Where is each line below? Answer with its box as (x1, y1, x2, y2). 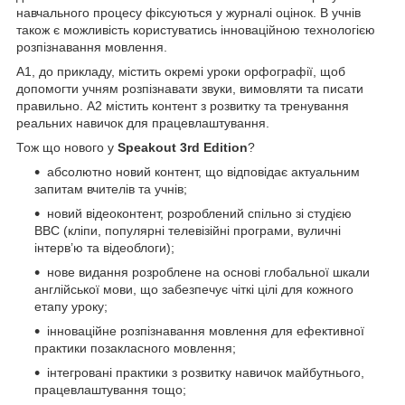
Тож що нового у (16, 140, 118, 155)
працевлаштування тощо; (34, 382, 186, 398)
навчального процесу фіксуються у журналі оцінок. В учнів (16, 5, 361, 21)
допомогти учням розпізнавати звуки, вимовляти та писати (16, 81, 363, 97)
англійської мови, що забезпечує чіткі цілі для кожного (34, 282, 353, 297)
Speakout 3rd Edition (118, 140, 248, 155)
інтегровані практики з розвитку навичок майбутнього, (47, 365, 364, 381)
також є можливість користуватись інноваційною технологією (16, 23, 375, 38)
